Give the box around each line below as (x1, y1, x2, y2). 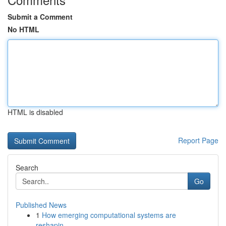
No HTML (8, 24, 39, 34)
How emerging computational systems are (42, 210, 176, 220)
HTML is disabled (8, 107, 63, 117)
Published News (16, 200, 67, 210)
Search (16, 162, 38, 173)
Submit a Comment (8, 12, 73, 22)
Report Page (178, 135, 218, 145)
